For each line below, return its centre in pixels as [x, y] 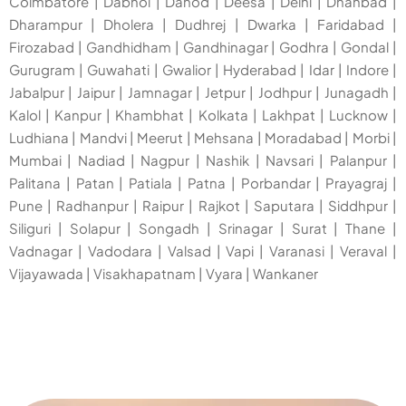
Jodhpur [285, 92]
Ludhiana [39, 137]
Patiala [151, 182]
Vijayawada [46, 273]
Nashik [228, 159]
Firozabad [42, 46]
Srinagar [245, 227]
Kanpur [78, 114]
